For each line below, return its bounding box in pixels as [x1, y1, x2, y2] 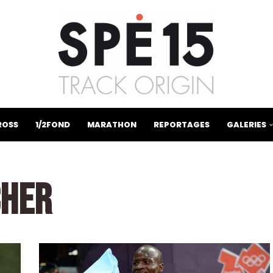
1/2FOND [35, 119, 70, 130]
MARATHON [87, 119, 136, 130]
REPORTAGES [153, 119, 210, 130]
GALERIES [226, 119, 266, 130]
